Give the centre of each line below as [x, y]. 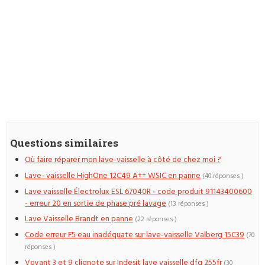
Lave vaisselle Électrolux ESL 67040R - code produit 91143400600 [139, 192]
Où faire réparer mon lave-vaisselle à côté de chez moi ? [123, 160]
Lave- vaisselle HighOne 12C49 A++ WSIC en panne [113, 176]
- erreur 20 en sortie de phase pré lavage [96, 203]
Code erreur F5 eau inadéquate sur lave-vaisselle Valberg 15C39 [135, 235]
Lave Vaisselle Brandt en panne [79, 219]
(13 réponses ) [189, 204]
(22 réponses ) [156, 220]
